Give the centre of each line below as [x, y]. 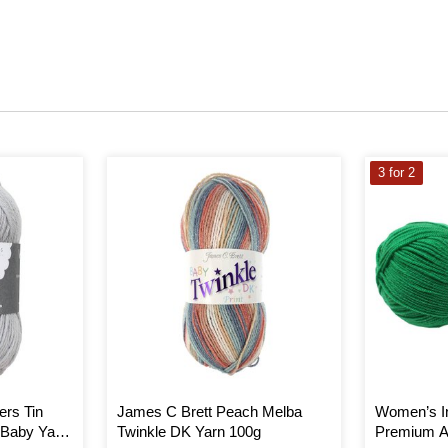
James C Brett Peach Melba [209, 411]
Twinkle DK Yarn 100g [188, 431]
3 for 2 [397, 172]
